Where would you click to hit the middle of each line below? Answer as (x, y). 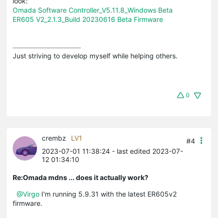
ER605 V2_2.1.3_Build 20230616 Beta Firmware (88, 19)
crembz (54, 138)
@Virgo (28, 194)
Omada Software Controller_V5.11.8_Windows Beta (93, 10)
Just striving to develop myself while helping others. (95, 55)
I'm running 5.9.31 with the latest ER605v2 (108, 194)
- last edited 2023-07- (146, 151)
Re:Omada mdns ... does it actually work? (81, 177)
